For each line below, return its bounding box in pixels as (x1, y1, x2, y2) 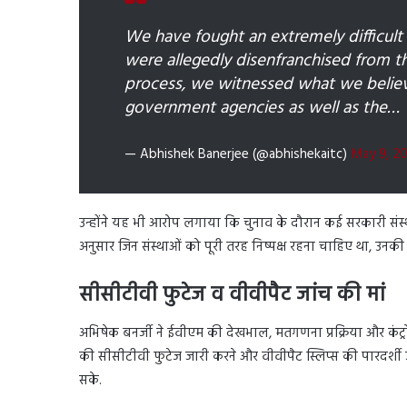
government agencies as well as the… (124, 94, 400, 123)
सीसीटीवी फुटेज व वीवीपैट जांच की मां (79, 279, 385, 313)
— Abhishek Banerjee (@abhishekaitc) (124, 144, 351, 166)
